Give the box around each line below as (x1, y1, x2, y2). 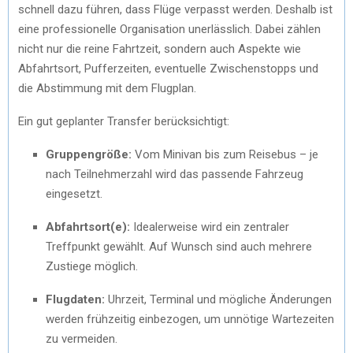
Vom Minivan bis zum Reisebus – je (132, 147, 318, 162)
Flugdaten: (46, 292, 105, 307)
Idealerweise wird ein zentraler (130, 219, 289, 234)
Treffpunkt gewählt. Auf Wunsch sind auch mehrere (46, 239, 312, 254)
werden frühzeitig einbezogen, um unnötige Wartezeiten (46, 311, 334, 326)
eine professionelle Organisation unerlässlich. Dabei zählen (18, 21, 321, 36)
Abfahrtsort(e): (46, 219, 130, 234)
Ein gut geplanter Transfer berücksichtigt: (18, 113, 229, 128)
